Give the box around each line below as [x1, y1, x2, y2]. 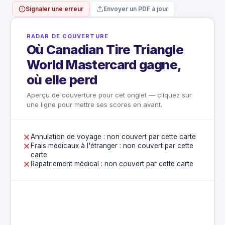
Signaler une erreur [26, 5, 83, 13]
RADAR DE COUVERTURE [27, 33, 108, 40]
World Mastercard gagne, [27, 57, 181, 73]
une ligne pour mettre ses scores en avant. [27, 100, 162, 109]
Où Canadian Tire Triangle [27, 42, 183, 58]
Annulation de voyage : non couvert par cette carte [31, 133, 196, 141]
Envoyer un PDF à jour [103, 5, 168, 13]
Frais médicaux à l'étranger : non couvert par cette [31, 142, 193, 150]
